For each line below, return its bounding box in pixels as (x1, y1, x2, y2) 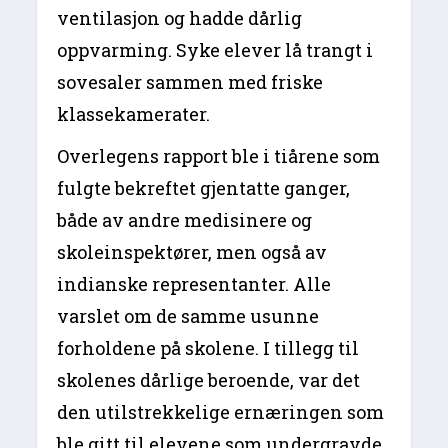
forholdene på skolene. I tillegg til (57, 335, 360, 360)
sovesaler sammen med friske (57, 69, 324, 94)
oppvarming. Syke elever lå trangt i (57, 37, 374, 62)
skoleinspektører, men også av (57, 239, 328, 264)
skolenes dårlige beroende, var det (57, 367, 361, 392)
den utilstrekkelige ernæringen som (57, 399, 385, 424)
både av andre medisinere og (57, 207, 313, 232)
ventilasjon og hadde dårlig (57, 5, 303, 30)
